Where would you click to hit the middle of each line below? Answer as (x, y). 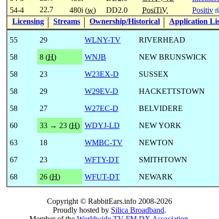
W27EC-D (101, 108)
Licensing (28, 21)
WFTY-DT (102, 159)
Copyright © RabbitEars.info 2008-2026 (109, 201)
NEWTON (156, 142)
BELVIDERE (161, 108)
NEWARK (156, 176)
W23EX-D (102, 74)
